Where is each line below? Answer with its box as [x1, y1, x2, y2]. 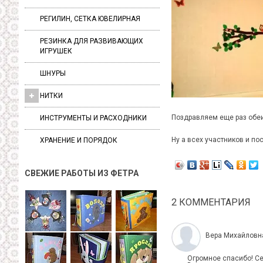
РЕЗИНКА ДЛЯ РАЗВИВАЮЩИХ [40, 36, 143, 45]
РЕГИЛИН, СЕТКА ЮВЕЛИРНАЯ [40, 14, 140, 23]
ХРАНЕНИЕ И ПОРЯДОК [40, 136, 117, 144]
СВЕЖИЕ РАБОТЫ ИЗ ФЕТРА [25, 168, 140, 178]
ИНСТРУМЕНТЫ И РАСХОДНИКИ [40, 113, 147, 122]
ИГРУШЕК [40, 46, 72, 55]
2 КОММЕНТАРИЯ [171, 197, 251, 208]
